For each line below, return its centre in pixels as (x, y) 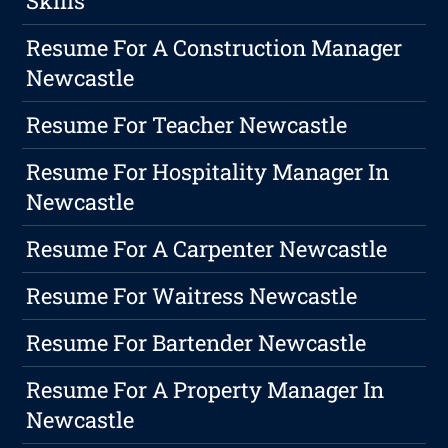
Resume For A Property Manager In (205, 390)
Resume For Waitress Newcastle (192, 296)
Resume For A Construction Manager (214, 48)
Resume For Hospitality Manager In (208, 172)
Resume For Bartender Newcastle (196, 343)
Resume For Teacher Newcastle (187, 125)
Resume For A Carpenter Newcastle (207, 249)
